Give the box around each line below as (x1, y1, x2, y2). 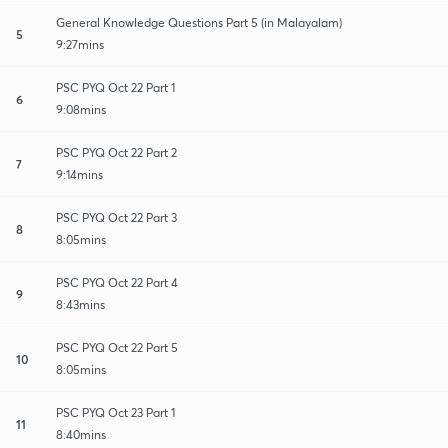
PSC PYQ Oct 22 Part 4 (56, 274, 178, 290)
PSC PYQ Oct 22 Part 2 (56, 144, 177, 160)
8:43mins (56, 296, 105, 312)
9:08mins (56, 101, 106, 117)
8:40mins (56, 426, 106, 442)
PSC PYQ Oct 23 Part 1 (56, 404, 175, 420)
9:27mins (56, 36, 104, 52)
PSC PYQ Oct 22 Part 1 (56, 79, 175, 95)
